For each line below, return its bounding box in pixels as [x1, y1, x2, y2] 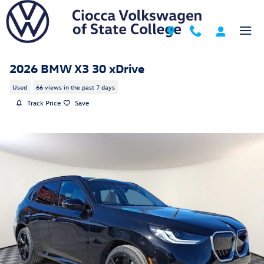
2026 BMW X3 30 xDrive [9, 60, 144, 75]
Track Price [27, 98, 61, 107]
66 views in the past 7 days [35, 82, 115, 92]
